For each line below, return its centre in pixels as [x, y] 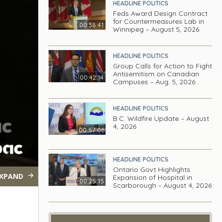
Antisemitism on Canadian [156, 74]
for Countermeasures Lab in [159, 21]
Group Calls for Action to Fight [163, 66]
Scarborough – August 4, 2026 [163, 185]
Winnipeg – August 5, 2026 [156, 29]
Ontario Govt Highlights [152, 169]
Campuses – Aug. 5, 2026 [154, 82]
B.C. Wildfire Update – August [161, 118]
